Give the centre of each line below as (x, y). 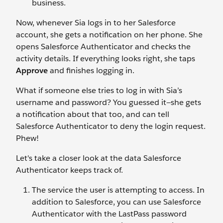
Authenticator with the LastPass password (109, 214)
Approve (32, 70)
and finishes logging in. (92, 70)
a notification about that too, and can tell (93, 114)
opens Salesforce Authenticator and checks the (103, 46)
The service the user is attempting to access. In (118, 190)
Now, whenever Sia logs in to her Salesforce (96, 22)
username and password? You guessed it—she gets (109, 102)
